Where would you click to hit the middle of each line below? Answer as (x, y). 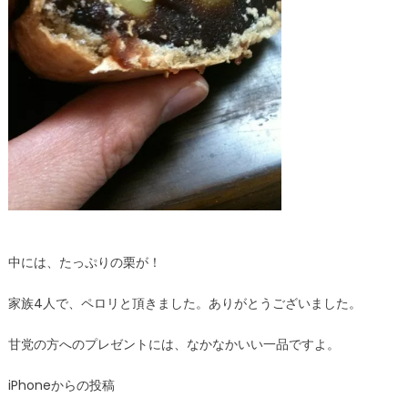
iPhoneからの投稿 (61, 385)
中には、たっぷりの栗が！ (84, 262)
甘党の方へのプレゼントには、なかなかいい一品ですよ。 (173, 344)
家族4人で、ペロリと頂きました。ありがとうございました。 (184, 303)
